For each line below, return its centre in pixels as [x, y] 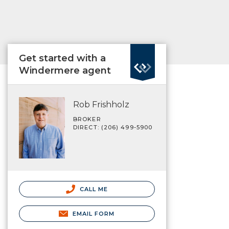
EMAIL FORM [94, 213]
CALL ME [93, 189]
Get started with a [62, 58]
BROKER [87, 119]
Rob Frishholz [101, 105]
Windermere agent [65, 71]
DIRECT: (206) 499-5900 [113, 127]
